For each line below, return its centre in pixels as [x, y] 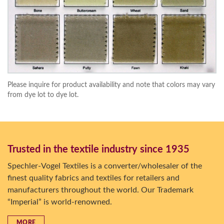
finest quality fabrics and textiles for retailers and [93, 178]
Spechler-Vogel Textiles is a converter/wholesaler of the [105, 166]
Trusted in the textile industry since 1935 [98, 149]
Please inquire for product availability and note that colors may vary [111, 85]
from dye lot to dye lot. [43, 95]
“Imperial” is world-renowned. [60, 202]
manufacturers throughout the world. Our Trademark [100, 190]
